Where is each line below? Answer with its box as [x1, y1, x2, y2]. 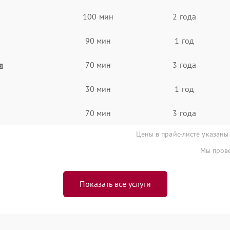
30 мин [85, 83, 111, 94]
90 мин [85, 35, 111, 46]
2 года [172, 11, 196, 22]
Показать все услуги [79, 179, 151, 189]
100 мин [83, 11, 113, 22]
